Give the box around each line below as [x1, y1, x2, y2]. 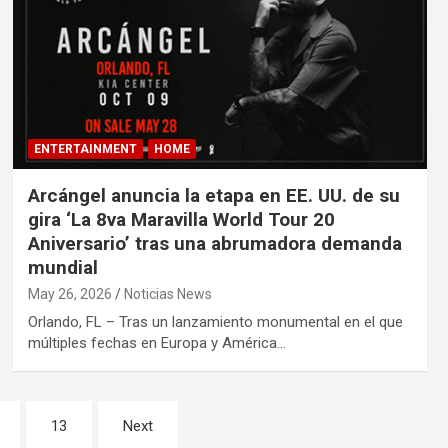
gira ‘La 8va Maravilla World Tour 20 [27, 208, 335, 232]
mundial [27, 256, 98, 280]
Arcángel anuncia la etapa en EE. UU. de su [27, 184, 400, 208]
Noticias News [123, 286, 212, 303]
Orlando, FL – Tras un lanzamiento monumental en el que [27, 313, 403, 332]
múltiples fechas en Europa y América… [27, 334, 286, 353]
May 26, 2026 [27, 286, 112, 303]
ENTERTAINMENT [33, 142, 137, 157]
